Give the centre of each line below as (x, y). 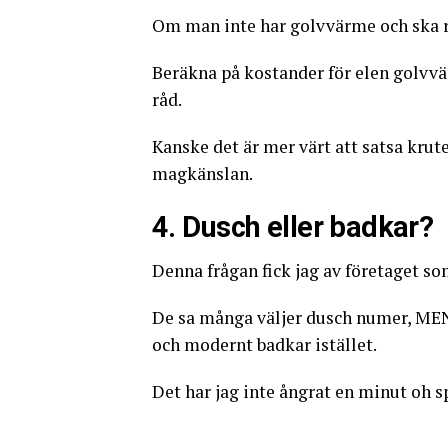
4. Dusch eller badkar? (293, 227)
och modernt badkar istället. (264, 345)
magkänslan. (202, 174)
